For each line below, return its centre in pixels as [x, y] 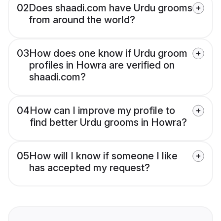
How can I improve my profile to [102, 111]
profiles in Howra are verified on [102, 65]
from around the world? [82, 20]
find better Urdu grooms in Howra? [108, 123]
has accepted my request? [90, 168]
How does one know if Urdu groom [108, 54]
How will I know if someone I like [103, 156]
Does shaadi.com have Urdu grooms [110, 8]
